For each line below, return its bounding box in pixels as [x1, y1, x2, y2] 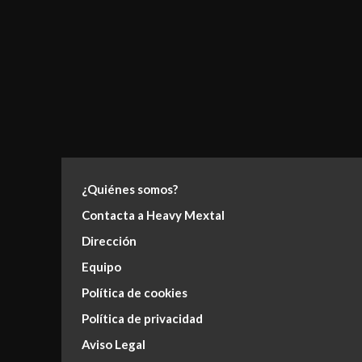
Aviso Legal [82, 336, 145, 351]
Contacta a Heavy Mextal [82, 207, 225, 222]
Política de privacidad [82, 310, 203, 326]
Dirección [82, 233, 137, 248]
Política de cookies [82, 284, 187, 300]
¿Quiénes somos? [82, 181, 178, 196]
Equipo [82, 259, 121, 274]
